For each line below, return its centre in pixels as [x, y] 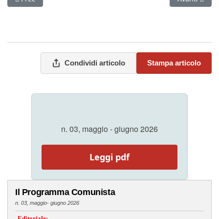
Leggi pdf [109, 157]
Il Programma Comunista [65, 192]
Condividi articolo [95, 63]
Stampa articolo [174, 63]
